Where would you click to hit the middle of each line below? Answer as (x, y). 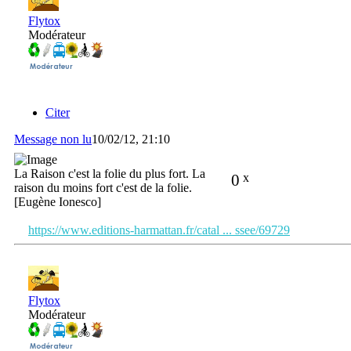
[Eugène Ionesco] (58, 201)
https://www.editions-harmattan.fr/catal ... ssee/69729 (159, 230)
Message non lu (53, 139)
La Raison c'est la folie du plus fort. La (110, 173)
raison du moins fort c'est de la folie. (103, 187)
